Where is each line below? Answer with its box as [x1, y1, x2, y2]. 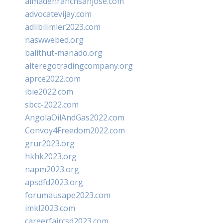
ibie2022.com [25, 86, 73, 97]
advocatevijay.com [25, 8, 92, 19]
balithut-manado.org [25, 47, 103, 58]
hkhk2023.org [25, 151, 77, 162]
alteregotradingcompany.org [25, 60, 133, 71]
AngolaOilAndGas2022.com [25, 112, 124, 123]
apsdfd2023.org [25, 177, 83, 188]
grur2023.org [25, 138, 75, 149]
